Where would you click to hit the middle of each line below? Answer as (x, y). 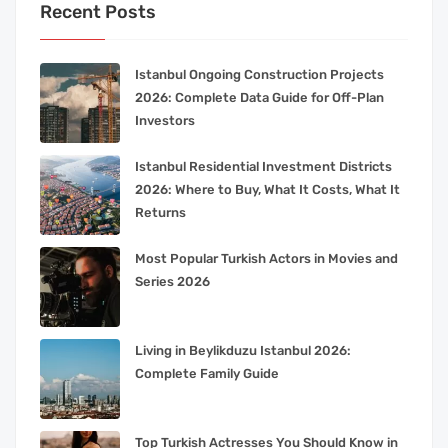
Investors (165, 120)
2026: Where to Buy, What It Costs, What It (267, 189)
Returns (160, 212)
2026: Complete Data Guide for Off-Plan (259, 97)
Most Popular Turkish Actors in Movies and (266, 258)
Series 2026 (172, 281)
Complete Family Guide (207, 373)
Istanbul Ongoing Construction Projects (259, 74)
